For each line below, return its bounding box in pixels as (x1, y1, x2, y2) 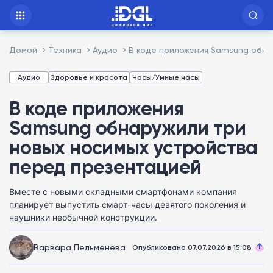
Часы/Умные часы (132, 73, 200, 82)
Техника (48, 44, 82, 55)
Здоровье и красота (51, 73, 127, 82)
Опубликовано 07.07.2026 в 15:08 (132, 243, 252, 252)
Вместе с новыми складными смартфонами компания (9, 185, 237, 198)
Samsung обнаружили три (9, 116, 246, 140)
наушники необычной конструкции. (9, 211, 157, 224)
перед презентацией (9, 155, 202, 179)
